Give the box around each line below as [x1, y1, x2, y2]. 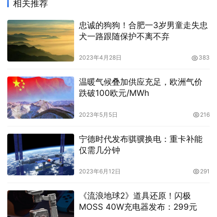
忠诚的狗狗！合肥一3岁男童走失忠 [78, 20, 208, 31]
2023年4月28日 [78, 54, 122, 62]
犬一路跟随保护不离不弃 [78, 31, 170, 42]
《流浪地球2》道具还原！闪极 [78, 190, 191, 201]
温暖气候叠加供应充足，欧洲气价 [78, 77, 202, 87]
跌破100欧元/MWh [78, 88, 149, 98]
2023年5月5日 [78, 110, 118, 118]
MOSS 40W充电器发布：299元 [78, 201, 197, 212]
